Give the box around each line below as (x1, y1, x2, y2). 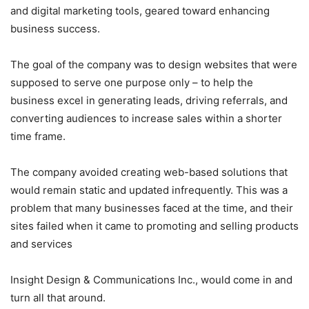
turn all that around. (10, 291, 106, 305)
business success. (10, 22, 100, 36)
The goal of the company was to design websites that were (10, 58, 297, 72)
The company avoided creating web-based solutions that (10, 166, 288, 179)
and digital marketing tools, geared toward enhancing (10, 4, 270, 18)
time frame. (10, 130, 66, 143)
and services (10, 237, 72, 251)
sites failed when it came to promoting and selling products (10, 219, 299, 233)
